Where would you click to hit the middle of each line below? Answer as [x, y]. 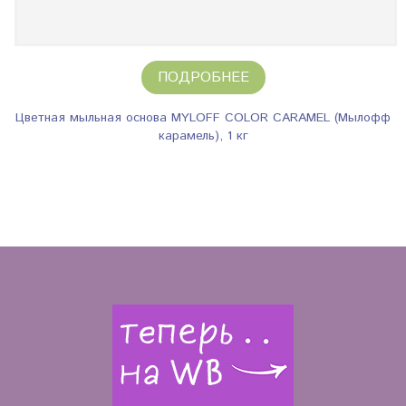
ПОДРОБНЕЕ [203, 77]
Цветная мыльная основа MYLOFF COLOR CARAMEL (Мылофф [203, 118]
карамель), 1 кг [203, 136]
